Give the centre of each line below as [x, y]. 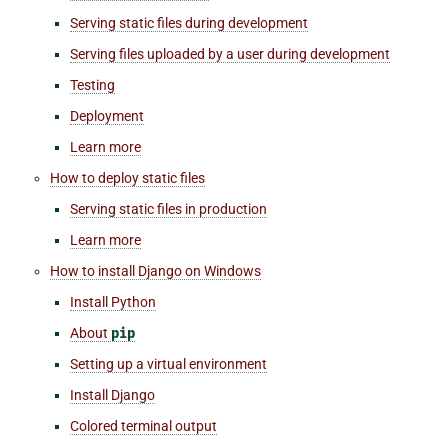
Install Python [113, 301]
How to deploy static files [127, 177]
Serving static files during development [189, 22]
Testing [92, 84]
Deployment [107, 115]
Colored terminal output [143, 425]
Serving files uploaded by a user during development [230, 53]
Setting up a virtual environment [168, 363]
